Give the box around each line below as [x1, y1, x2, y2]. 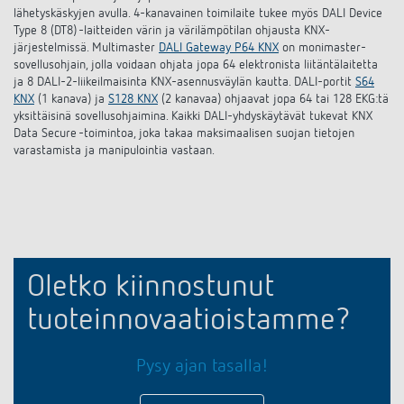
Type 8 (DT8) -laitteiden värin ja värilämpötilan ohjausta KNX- [14, 24, 330, 37]
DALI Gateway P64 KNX [159, 41, 279, 54]
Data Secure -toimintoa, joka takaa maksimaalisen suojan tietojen [14, 127, 354, 140]
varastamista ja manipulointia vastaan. [14, 144, 215, 157]
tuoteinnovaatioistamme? [27, 306, 350, 336]
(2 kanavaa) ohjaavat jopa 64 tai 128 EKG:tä [158, 93, 389, 106]
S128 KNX [108, 93, 158, 106]
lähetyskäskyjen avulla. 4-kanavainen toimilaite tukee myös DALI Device [14, 7, 382, 20]
